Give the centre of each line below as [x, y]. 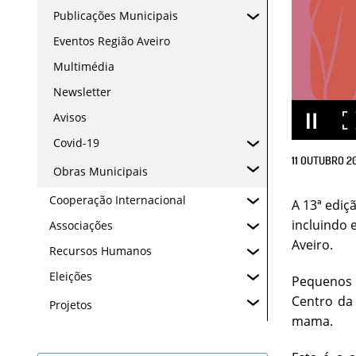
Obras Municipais [101, 171]
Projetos [71, 305]
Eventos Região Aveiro [112, 41]
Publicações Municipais [116, 15]
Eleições [71, 276]
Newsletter [82, 92]
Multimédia [84, 66]
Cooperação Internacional [118, 200]
